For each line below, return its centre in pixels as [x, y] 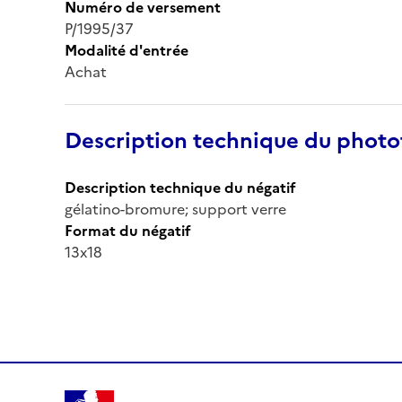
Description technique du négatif [180, 187]
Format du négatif [128, 230]
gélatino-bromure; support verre [175, 209]
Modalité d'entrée [127, 50]
